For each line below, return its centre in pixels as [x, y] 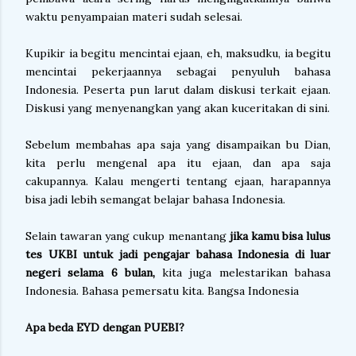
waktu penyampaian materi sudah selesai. [137, 17]
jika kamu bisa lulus [280, 236]
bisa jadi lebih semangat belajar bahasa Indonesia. [157, 199]
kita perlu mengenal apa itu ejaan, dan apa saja [178, 163]
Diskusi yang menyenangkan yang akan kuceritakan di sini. [178, 108]
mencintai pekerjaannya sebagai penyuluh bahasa [178, 72]
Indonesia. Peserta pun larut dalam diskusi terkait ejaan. [178, 90]
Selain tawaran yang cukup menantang [128, 236]
